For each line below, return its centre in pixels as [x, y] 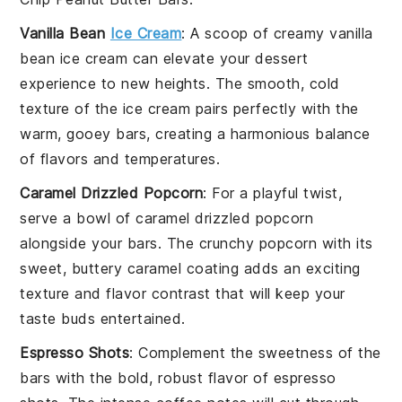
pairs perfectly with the [275, 108]
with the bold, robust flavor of [162, 377]
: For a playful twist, [273, 192]
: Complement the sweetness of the [255, 352]
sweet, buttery [74, 268]
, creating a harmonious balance [258, 133]
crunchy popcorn [258, 243]
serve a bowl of [78, 218]
